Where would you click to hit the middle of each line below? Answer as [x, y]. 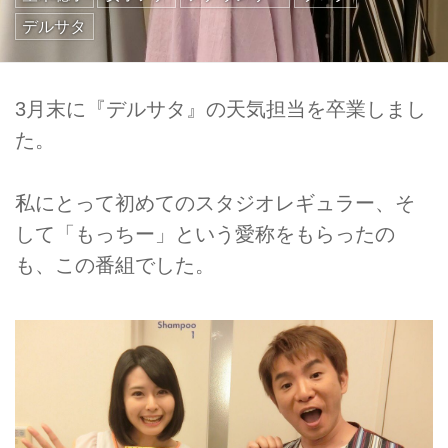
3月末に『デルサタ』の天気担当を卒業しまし [220, 109]
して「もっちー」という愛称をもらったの [205, 233]
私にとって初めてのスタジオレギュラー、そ [215, 202]
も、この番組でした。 [115, 264]
